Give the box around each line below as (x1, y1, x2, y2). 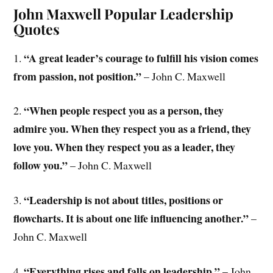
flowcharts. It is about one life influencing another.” (13, 210, 249, 227)
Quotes (13, 19, 60, 38)
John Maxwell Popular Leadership (13, 4, 234, 23)
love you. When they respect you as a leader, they (13, 139, 236, 155)
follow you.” (13, 157, 68, 174)
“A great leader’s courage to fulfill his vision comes (24, 49, 259, 66)
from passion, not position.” (13, 68, 142, 84)
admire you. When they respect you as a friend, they (13, 121, 252, 137)
